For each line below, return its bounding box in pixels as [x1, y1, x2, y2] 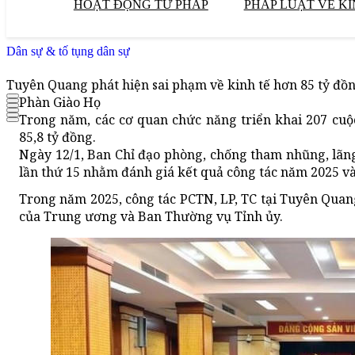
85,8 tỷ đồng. [19, 128, 96, 147]
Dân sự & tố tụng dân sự [6, 44, 130, 58]
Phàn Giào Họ [19, 94, 101, 112]
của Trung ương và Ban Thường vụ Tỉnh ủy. [19, 208, 283, 226]
